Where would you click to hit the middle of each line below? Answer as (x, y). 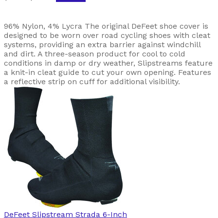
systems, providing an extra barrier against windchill (102, 44)
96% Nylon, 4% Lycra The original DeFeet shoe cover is (106, 26)
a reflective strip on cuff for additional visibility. (92, 81)
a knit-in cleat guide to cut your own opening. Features (108, 72)
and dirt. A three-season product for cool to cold (95, 54)
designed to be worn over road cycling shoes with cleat (107, 35)
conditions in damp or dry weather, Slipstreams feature (108, 63)
